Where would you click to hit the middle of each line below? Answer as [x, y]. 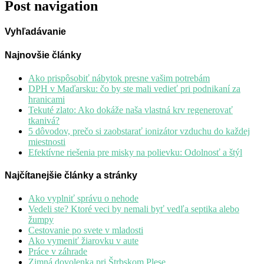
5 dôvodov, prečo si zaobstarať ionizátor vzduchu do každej [139, 131]
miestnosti [47, 141]
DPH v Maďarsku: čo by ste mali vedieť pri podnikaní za [134, 88]
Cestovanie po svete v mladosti [86, 230]
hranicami [47, 99]
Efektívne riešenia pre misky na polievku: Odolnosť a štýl [135, 152]
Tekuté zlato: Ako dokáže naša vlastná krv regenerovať [131, 110]
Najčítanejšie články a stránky [71, 176]
